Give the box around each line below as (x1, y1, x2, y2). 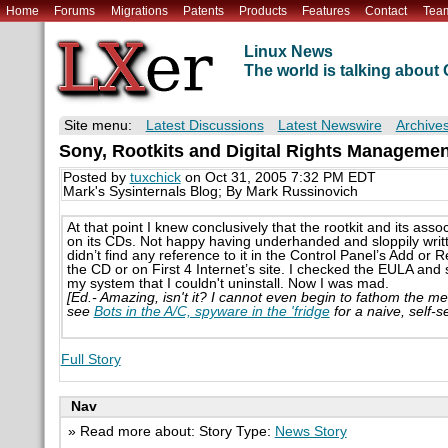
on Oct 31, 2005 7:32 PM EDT (180, 170, 376, 186)
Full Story (60, 351, 121, 367)
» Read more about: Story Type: (67, 423, 275, 439)
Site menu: (63, 118, 132, 134)
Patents (182, 3, 224, 18)
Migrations (110, 3, 168, 18)
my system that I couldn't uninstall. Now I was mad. (66, 275, 389, 291)
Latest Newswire (277, 118, 382, 134)
